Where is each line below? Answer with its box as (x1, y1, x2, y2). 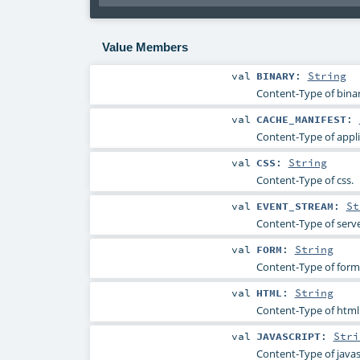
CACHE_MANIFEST (256, 112, 346, 125)
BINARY (256, 68, 295, 82)
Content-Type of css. (256, 172, 354, 187)
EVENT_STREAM (256, 199, 333, 213)
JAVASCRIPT (256, 329, 321, 343)
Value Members (101, 39, 188, 54)
